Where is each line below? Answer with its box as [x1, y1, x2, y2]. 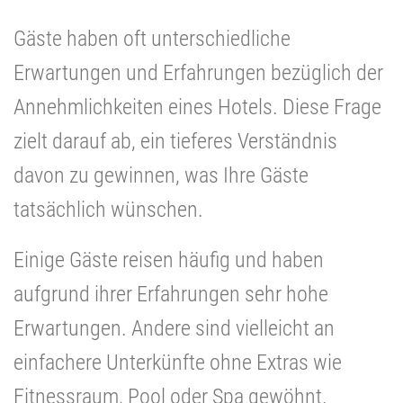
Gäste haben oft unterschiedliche [13, 25, 291, 51]
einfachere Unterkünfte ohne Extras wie [13, 349, 342, 375]
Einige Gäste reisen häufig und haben [13, 246, 324, 273]
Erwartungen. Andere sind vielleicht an [13, 315, 335, 341]
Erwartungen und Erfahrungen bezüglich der [13, 59, 383, 85]
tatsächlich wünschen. [13, 196, 203, 222]
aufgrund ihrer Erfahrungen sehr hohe [13, 281, 328, 307]
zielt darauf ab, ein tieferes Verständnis [13, 128, 337, 154]
